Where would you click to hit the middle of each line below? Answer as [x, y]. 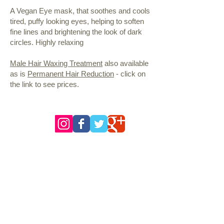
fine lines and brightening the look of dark [76, 32]
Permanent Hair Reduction [71, 74]
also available [125, 63]
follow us [29, 105]
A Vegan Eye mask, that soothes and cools [80, 11]
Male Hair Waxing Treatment [56, 63]
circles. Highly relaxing [47, 42]
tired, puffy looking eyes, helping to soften [77, 21]
